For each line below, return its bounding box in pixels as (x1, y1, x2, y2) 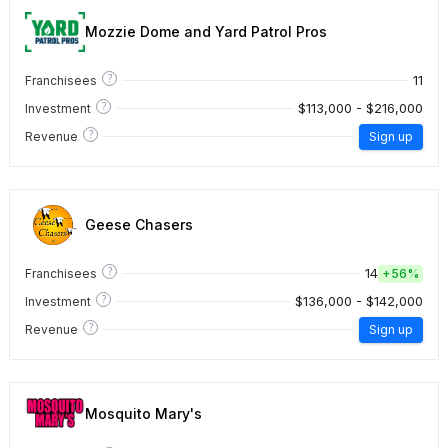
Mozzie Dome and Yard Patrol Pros (85, 23, 327, 41)
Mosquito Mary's (85, 404, 202, 422)
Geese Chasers (85, 216, 193, 234)
